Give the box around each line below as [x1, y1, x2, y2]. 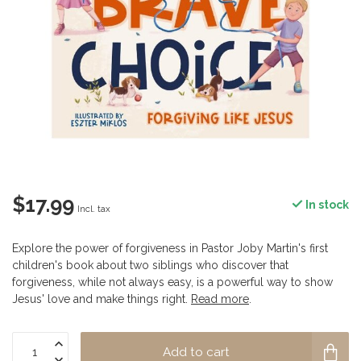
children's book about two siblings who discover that [12, 259, 288, 272]
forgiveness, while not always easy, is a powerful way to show [12, 276, 333, 288]
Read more [191, 293, 249, 305]
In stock [303, 198, 349, 211]
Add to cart [163, 345, 230, 359]
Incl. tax [77, 203, 110, 214]
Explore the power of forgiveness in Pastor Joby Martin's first [12, 242, 328, 255]
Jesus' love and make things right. [12, 293, 191, 305]
